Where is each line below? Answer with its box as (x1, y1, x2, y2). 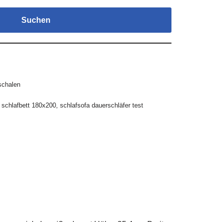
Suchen (21, 16, 51, 24)
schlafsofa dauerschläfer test (59, 102, 143, 109)
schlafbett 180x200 (1, 102, 56, 109)
